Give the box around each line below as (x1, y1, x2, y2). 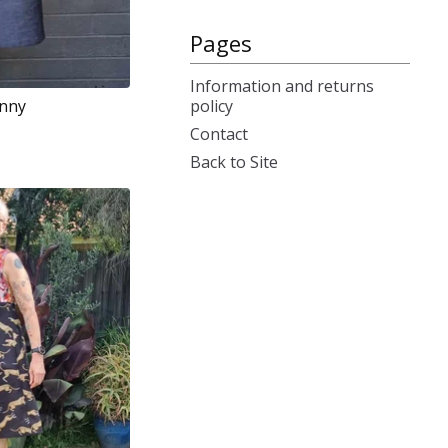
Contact (190, 123, 248, 145)
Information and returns (190, 75, 374, 97)
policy (190, 95, 233, 117)
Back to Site (190, 151, 278, 173)
